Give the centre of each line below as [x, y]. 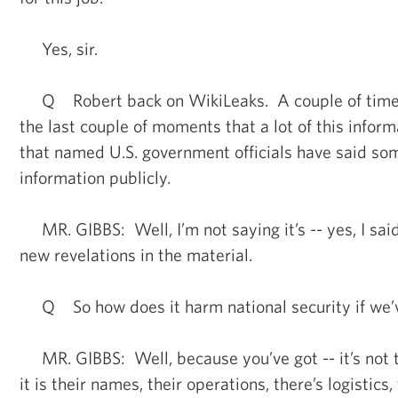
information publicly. [95, 177]
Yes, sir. [59, 48]
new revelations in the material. [136, 254]
